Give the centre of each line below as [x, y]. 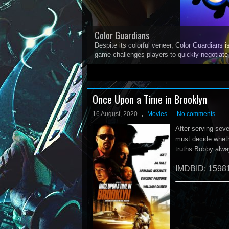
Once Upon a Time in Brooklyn [150, 99]
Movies [157, 114]
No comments [196, 114]
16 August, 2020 [115, 114]
